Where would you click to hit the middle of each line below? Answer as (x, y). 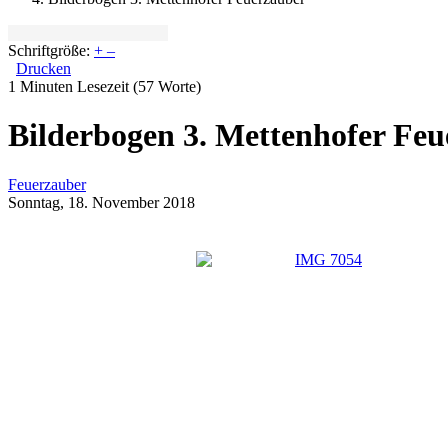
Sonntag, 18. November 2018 (101, 202)
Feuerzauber (47, 184)
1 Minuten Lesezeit (68, 86)
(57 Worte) (167, 86)
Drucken (43, 68)
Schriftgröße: (49, 50)
